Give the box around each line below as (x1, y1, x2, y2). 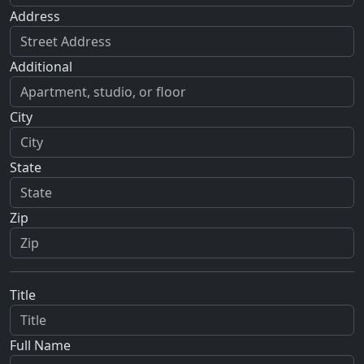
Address (10, 7, 60, 26)
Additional (10, 58, 72, 76)
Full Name (10, 336, 71, 355)
